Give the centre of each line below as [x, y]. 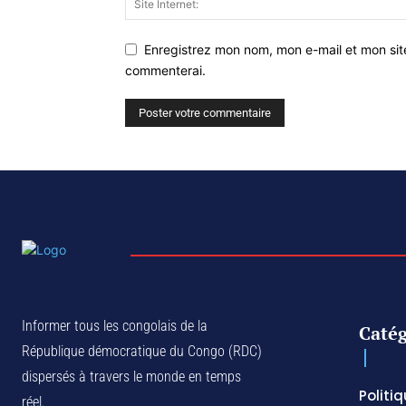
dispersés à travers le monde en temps [131, 376]
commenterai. [165, 70]
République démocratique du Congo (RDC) [142, 351]
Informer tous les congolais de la [115, 325]
